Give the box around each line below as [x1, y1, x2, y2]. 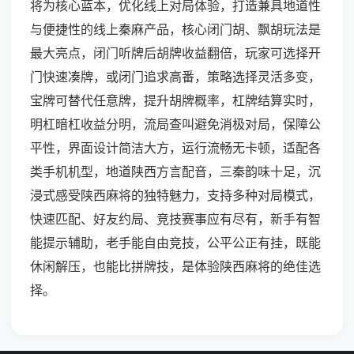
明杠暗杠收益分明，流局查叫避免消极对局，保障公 [30, 116, 321, 133]
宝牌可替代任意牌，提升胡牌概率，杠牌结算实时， [30, 92, 321, 109]
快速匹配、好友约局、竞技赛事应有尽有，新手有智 [30, 211, 321, 228]
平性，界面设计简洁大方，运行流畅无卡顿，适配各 [30, 140, 321, 156]
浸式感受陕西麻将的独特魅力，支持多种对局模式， [30, 187, 321, 204]
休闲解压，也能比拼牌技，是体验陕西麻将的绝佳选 [30, 258, 321, 275]
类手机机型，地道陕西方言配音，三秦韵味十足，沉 [30, 164, 321, 180]
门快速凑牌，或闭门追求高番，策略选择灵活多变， [30, 69, 321, 85]
